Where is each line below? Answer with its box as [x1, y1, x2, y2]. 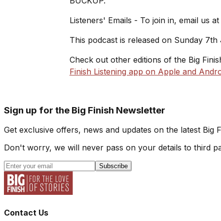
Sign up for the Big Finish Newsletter [4, 104, 165, 116]
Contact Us [4, 207, 48, 218]
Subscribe [99, 162, 128, 170]
